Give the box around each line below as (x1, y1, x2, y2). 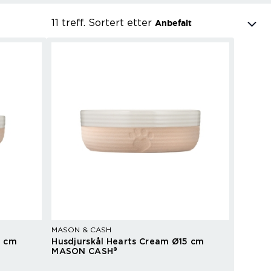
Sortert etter (88, 18, 155, 28)
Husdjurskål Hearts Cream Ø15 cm (51, 237, 204, 246)
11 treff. (51, 18, 85, 28)
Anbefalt (155, 18, 192, 28)
